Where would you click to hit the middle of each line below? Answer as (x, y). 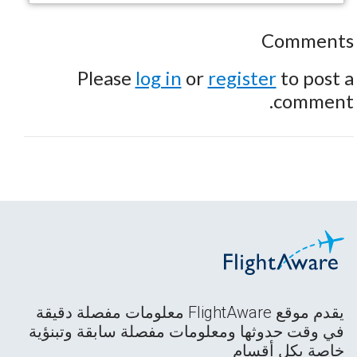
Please (106, 77)
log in (158, 77)
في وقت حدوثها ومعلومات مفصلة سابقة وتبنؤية (186, 331)
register (242, 77)
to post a (315, 77)
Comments (307, 40)
